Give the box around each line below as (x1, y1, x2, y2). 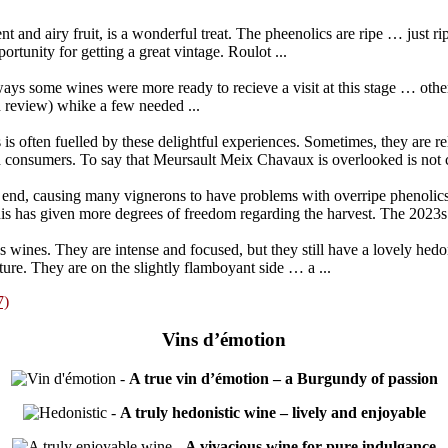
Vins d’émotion (162, 329, 286, 351)
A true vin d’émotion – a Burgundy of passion (128, 370, 438, 388)
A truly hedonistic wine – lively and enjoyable (119, 404, 426, 422)
